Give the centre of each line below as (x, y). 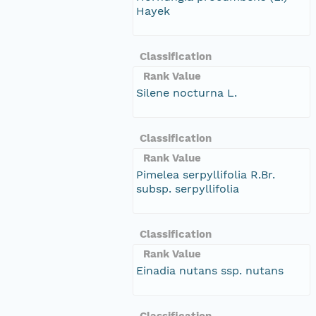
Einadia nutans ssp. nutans (210, 270)
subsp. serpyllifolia (188, 188)
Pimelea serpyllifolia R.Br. (206, 174)
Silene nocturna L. (187, 92)
